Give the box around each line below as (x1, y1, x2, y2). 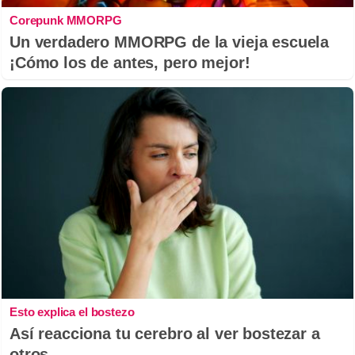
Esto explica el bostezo (10, 304, 135, 319)
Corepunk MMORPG (10, 13, 122, 28)
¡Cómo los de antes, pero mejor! (10, 54, 250, 72)
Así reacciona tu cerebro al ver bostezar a (10, 324, 320, 342)
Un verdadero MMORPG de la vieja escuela (10, 33, 330, 52)
